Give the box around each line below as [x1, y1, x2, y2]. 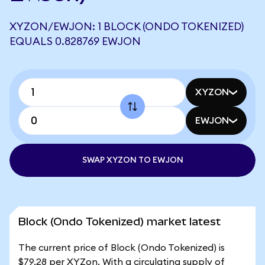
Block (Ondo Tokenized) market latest [18, 215, 221, 228]
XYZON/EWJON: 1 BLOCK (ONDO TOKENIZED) [9, 21, 244, 32]
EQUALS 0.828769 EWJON [9, 36, 141, 47]
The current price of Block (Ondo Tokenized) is [18, 243, 225, 253]
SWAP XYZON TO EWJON [82, 156, 183, 164]
